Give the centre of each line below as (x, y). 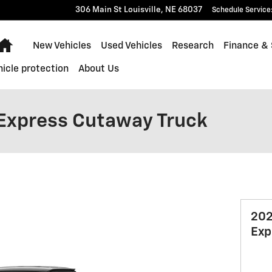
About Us (99, 69)
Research (193, 46)
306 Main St (99, 10)
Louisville (142, 10)
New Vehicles (62, 46)
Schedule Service (241, 10)
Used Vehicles (132, 46)
